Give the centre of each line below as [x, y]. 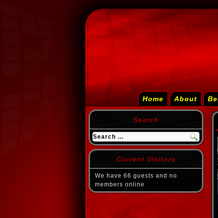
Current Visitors [146, 159]
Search [146, 120]
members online [120, 184]
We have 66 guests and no [136, 176]
